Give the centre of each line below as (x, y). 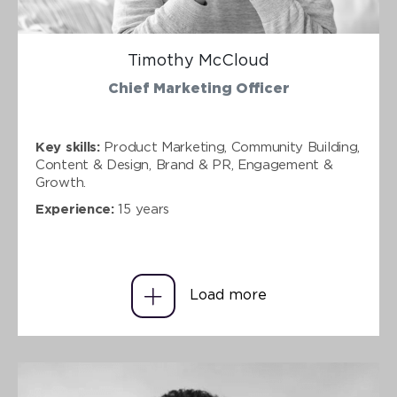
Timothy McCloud (198, 61)
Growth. (61, 183)
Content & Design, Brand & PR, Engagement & (184, 165)
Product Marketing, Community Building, (230, 148)
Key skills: (68, 148)
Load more (228, 296)
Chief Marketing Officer (198, 89)
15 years (142, 210)
